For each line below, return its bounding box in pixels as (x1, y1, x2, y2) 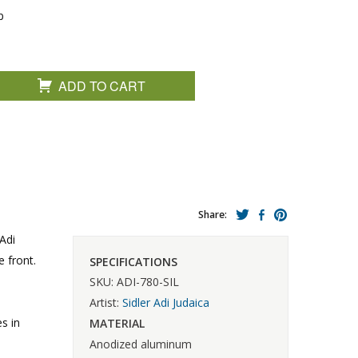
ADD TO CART (58, 77, 146, 95)
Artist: (89, 294, 122, 310)
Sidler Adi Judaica (122, 294, 209, 310)
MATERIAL (89, 315, 145, 331)
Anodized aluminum (89, 336, 192, 352)
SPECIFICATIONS (89, 253, 177, 269)
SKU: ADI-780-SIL (89, 273, 179, 289)
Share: (198, 208, 227, 221)
